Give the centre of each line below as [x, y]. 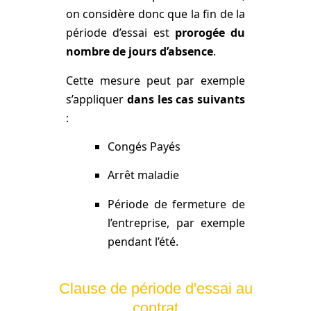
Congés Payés [144, 146]
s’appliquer [96, 99]
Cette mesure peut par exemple [155, 80]
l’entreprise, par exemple [176, 222]
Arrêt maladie [143, 175]
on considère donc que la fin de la [155, 14]
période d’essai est [120, 33]
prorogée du [210, 33]
